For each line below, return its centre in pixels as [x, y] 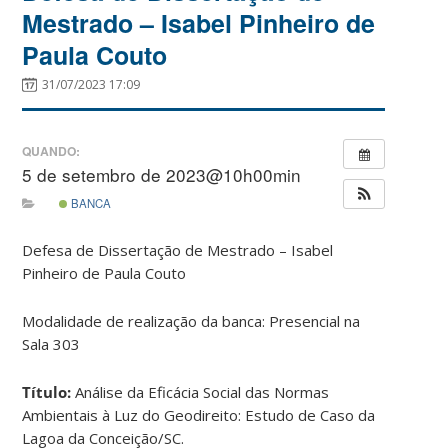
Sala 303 [51, 343]
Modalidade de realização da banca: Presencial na [191, 320]
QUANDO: [51, 151]
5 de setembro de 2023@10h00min [162, 175]
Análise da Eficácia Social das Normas [202, 391]
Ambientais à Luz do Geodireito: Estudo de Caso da [199, 414]
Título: [49, 391]
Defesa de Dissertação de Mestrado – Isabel [178, 249]
